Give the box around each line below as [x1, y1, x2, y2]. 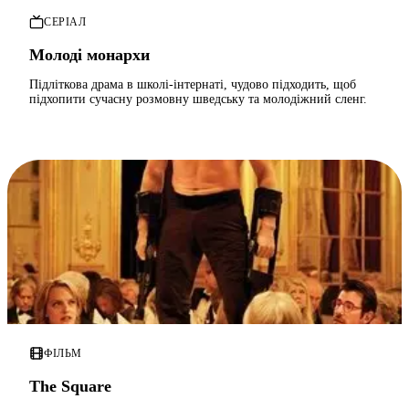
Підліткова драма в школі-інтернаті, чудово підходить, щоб [29, 78, 356, 92]
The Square [29, 377, 111, 396]
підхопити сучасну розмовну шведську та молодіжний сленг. [29, 92, 367, 107]
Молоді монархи [29, 46, 150, 65]
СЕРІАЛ [44, 15, 87, 28]
